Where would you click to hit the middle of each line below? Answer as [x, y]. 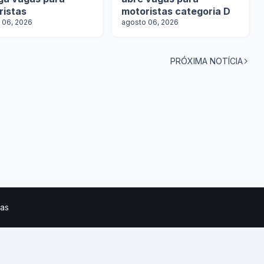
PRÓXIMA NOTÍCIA [207, 61]
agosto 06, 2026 [150, 22]
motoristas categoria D [176, 11]
